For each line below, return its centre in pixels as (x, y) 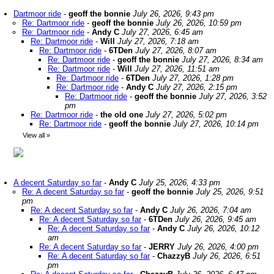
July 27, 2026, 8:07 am (176, 50)
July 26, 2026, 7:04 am (211, 210)
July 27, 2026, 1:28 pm (193, 78)
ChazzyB (174, 256)
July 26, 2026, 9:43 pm (173, 14)
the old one (122, 115)
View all (34, 135)
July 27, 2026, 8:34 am (222, 60)
